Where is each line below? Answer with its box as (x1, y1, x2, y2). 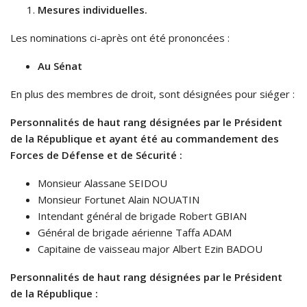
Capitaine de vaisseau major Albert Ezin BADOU (38, 242, 262, 256)
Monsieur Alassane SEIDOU (38, 176, 167, 191)
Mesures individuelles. (38, 3, 147, 17)
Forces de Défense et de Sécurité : (10, 148, 182, 162)
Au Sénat (38, 59, 82, 73)
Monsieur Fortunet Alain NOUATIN (38, 193, 199, 207)
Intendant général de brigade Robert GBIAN (38, 209, 247, 223)
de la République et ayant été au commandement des (10, 132, 279, 146)
